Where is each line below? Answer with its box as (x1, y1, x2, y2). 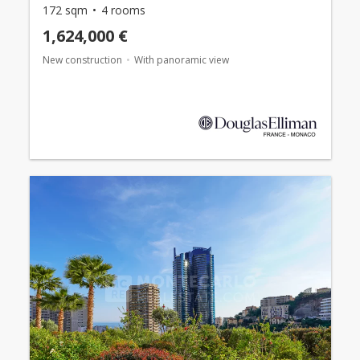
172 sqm (42, 2, 88, 18)
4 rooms (100, 2, 145, 18)
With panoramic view (133, 53, 229, 67)
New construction (42, 53, 122, 67)
